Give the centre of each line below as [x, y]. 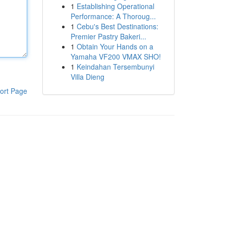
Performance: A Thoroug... [113, 16]
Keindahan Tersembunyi [115, 67]
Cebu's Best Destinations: [117, 26]
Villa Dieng [87, 77]
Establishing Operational [115, 6]
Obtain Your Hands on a [115, 46]
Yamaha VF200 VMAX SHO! [116, 56]
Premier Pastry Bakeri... [108, 36]
